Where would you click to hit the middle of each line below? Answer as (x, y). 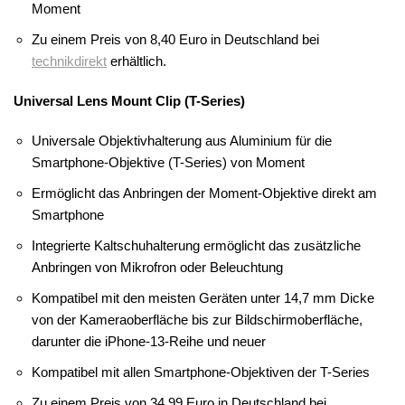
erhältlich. (137, 61)
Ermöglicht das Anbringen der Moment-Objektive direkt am (204, 193)
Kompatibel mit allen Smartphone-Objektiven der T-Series (201, 372)
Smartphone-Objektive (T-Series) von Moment (168, 163)
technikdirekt (69, 61)
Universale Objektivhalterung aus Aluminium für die (182, 141)
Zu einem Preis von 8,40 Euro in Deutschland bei (175, 40)
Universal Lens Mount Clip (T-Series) (129, 101)
